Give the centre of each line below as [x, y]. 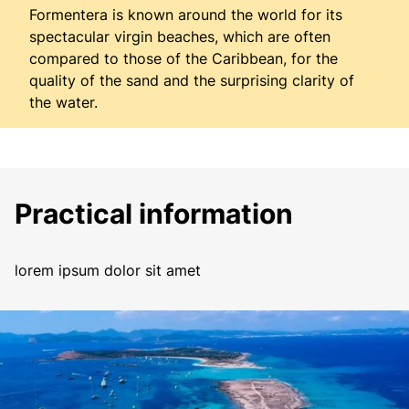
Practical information [154, 214]
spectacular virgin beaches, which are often [180, 37]
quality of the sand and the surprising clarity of [192, 81]
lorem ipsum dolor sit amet [108, 270]
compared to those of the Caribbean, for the [184, 59]
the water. [63, 103]
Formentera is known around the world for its [186, 15]
